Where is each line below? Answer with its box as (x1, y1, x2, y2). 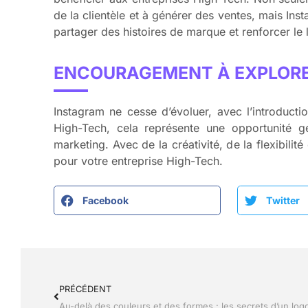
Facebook (82, 194, 129, 206)
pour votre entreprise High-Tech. (54, 154, 223, 168)
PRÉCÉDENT (59, 283, 111, 294)
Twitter (265, 194, 300, 206)
